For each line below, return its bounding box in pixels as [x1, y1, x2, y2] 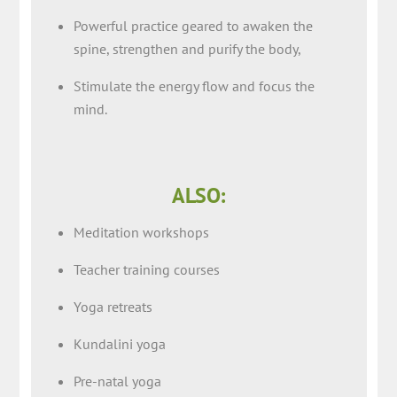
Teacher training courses [73, 261, 220, 279]
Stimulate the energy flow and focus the [73, 77, 315, 96]
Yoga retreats [73, 298, 152, 316]
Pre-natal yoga [73, 372, 161, 391]
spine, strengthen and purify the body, [73, 40, 301, 58]
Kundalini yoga [73, 335, 166, 354]
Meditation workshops [73, 223, 209, 242]
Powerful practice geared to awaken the [73, 17, 313, 35]
